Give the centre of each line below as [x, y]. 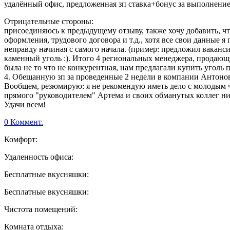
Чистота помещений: [41, 209]
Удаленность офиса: [39, 157]
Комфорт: [21, 140]
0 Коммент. [24, 122]
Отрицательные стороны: [49, 22]
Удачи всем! [25, 105]
